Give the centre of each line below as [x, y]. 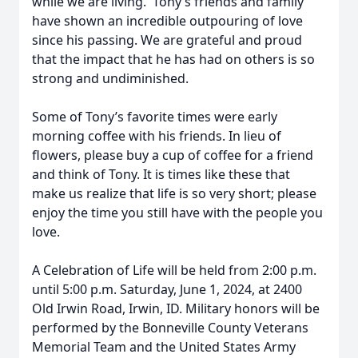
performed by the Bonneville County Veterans [170, 328]
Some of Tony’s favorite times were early [155, 117]
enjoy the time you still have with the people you [177, 213]
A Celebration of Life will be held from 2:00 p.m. [174, 270]
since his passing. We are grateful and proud [167, 40]
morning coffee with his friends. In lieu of [157, 136]
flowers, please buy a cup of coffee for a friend [173, 155]
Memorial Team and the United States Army [164, 347]
